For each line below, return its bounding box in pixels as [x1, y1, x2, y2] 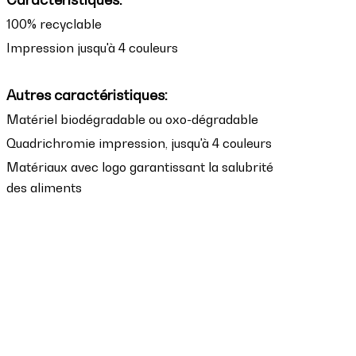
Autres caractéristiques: [6, 87, 168, 103]
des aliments [6, 180, 82, 195]
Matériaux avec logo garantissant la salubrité [6, 159, 273, 175]
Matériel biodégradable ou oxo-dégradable [6, 111, 258, 127]
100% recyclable [6, 16, 102, 32]
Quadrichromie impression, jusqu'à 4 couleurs [6, 135, 272, 151]
